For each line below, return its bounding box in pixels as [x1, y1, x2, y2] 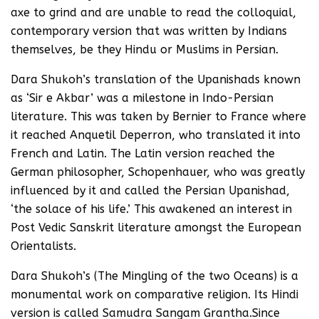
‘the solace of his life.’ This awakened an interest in [11, 202, 292, 216]
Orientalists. [11, 239, 76, 253]
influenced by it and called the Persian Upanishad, [11, 184, 290, 197]
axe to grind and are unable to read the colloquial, [11, 6, 296, 19]
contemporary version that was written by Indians [11, 24, 287, 38]
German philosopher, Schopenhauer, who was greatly [11, 165, 305, 179]
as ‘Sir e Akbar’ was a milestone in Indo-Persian [11, 91, 273, 105]
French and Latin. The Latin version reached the [11, 147, 275, 160]
